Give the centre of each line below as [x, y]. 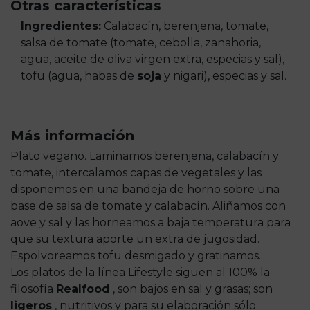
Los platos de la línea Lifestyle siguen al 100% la [140, 272]
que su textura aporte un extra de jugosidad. [135, 239]
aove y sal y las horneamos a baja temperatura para [151, 222]
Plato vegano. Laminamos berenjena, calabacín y [145, 156]
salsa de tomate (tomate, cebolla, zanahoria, [141, 43]
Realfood [83, 289]
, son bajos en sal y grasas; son [191, 289]
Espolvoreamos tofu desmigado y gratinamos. [136, 256]
